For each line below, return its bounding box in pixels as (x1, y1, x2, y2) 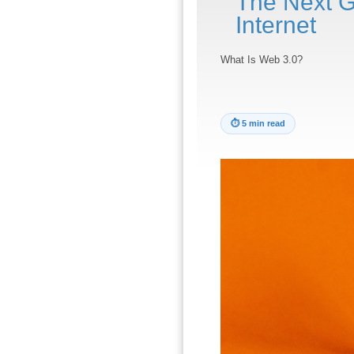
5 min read (241, 119, 285, 128)
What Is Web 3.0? (220, 54, 303, 66)
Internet (235, 12, 316, 38)
